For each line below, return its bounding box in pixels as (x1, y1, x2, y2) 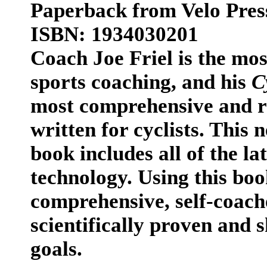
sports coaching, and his (30, 70, 252, 94)
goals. (30, 237, 82, 260)
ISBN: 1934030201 (30, 23, 198, 46)
